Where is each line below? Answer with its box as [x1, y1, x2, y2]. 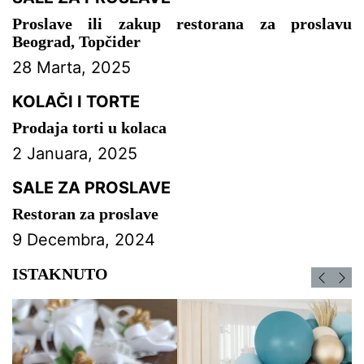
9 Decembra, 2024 [12, 229, 155, 249]
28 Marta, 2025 [12, 57, 131, 77]
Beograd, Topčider [12, 32, 141, 50]
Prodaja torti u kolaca [12, 118, 167, 136]
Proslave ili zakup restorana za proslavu [12, 14, 352, 32]
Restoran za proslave [12, 204, 158, 223]
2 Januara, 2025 [12, 143, 137, 163]
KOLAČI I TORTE [12, 91, 140, 111]
